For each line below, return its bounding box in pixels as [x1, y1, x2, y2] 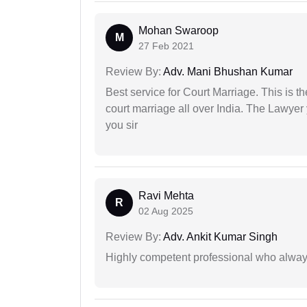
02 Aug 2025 [138, 206, 193, 217]
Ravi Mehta [138, 190, 194, 202]
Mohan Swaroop [138, 25, 219, 37]
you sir [106, 119, 138, 132]
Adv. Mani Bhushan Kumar [161, 66, 293, 78]
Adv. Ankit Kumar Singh [161, 231, 278, 243]
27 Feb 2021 [138, 40, 194, 52]
